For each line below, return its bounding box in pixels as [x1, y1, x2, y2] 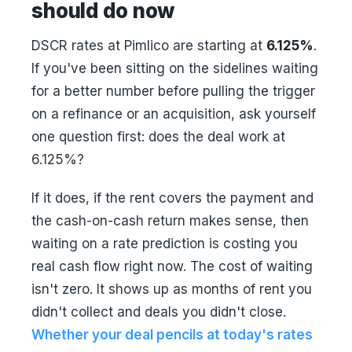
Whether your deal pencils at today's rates [31, 327, 313, 343]
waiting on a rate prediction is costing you [31, 236, 298, 251]
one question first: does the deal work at [31, 129, 285, 145]
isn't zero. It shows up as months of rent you [31, 281, 312, 297]
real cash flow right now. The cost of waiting [31, 258, 313, 274]
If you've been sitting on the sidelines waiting [31, 60, 318, 76]
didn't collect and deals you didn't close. [31, 304, 286, 320]
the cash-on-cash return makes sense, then [31, 213, 309, 229]
